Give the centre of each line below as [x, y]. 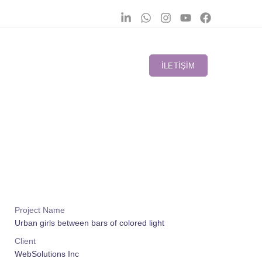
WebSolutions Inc [47, 254]
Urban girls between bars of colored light [89, 223]
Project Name [40, 210]
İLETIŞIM [178, 66]
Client [25, 241]
